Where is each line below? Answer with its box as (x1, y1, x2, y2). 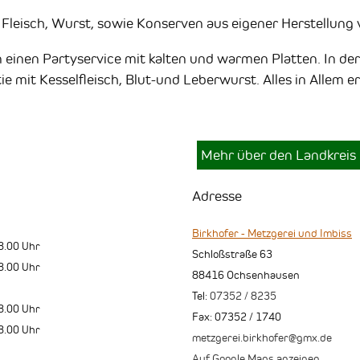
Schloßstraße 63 (192, 247, 272, 261)
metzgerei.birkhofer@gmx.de (192, 331, 332, 345)
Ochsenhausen (227, 268, 300, 282)
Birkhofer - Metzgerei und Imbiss (192, 227, 352, 240)
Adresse (192, 187, 242, 205)
